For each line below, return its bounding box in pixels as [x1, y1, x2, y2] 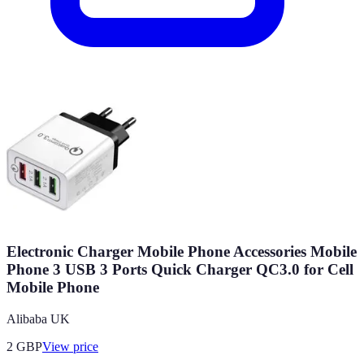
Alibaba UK [6, 311, 70, 326]
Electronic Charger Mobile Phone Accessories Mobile [6, 242, 357, 260]
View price [42, 339, 98, 353]
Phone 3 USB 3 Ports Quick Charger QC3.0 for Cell [6, 260, 353, 278]
